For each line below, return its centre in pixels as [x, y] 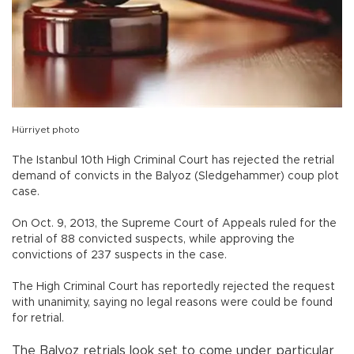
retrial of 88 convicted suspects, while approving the [153, 240]
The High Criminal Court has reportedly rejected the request [173, 287]
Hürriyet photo [46, 130]
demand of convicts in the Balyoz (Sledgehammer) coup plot [175, 177]
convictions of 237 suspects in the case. [119, 256]
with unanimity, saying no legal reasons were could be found [172, 303]
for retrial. [38, 319]
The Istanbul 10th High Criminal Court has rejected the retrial [173, 161]
